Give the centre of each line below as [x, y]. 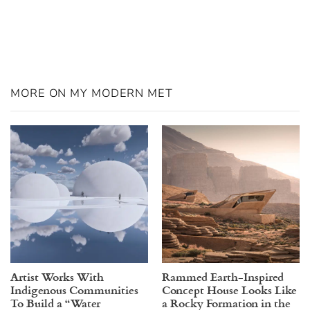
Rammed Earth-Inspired [223, 277]
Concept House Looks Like [229, 290]
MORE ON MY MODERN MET [92, 94]
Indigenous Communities [74, 290]
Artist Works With [57, 277]
